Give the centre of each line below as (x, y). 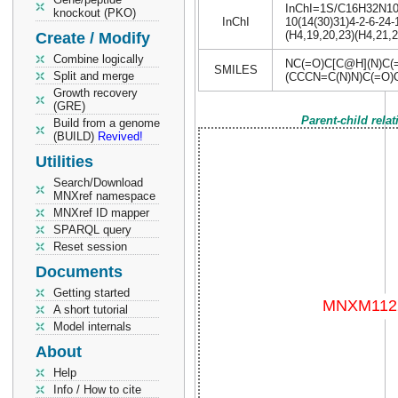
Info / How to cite (97, 390)
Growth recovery (96, 93)
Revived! (120, 136)
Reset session (90, 247)
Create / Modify (93, 38)
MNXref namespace (104, 196)
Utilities (64, 162)
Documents (79, 272)
